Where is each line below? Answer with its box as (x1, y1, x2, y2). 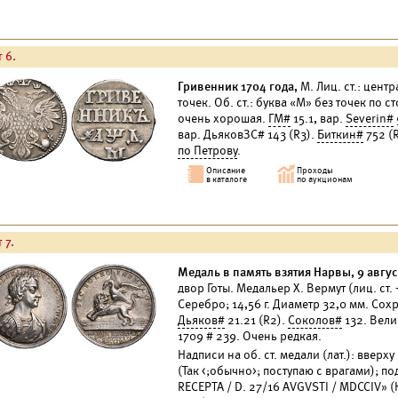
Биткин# (317, 127, 363, 142)
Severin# (346, 111, 394, 126)
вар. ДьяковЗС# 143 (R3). (178, 127, 317, 142)
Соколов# (288, 313, 342, 328)
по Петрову (178, 143, 237, 158)
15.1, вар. (291, 111, 346, 126)
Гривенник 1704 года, (178, 79, 298, 94)
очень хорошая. (178, 111, 268, 126)
